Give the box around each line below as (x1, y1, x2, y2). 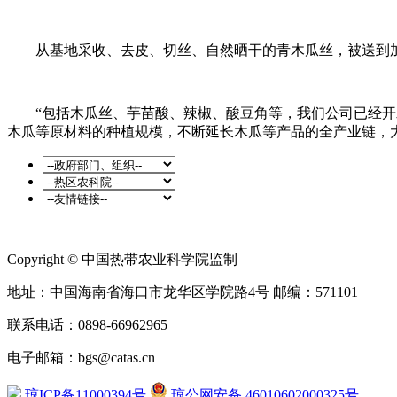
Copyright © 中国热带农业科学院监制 (7, 251, 237, 267)
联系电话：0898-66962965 (7, 316, 167, 332)
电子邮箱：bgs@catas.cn (7, 349, 155, 365)
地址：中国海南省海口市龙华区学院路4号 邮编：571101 (7, 284, 358, 300)
